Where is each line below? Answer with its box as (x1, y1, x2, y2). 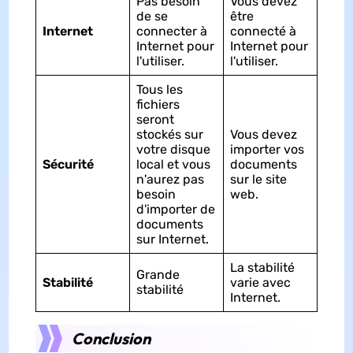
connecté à (229, 24, 296, 39)
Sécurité (42, 157, 94, 173)
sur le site (229, 172, 287, 188)
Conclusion (71, 329, 150, 349)
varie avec (229, 275, 291, 291)
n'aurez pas (136, 172, 204, 188)
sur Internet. (136, 232, 209, 247)
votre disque (136, 142, 210, 158)
